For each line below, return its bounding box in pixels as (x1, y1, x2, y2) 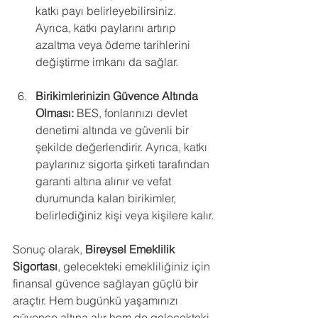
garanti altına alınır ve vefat (35, 174, 174, 188)
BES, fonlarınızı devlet (74, 106, 190, 120)
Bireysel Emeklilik (85, 242, 177, 256)
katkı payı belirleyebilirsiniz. (35, 4, 179, 18)
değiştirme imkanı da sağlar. (35, 55, 178, 69)
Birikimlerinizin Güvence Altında (35, 89, 201, 103)
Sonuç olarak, (13, 242, 85, 256)
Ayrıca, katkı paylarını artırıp (35, 21, 179, 35)
